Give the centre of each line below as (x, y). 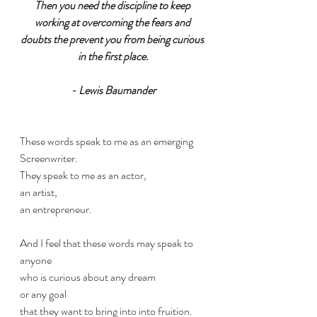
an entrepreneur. (56, 209)
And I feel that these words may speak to (108, 243)
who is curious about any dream (88, 277)
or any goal (44, 294)
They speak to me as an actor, (83, 175)
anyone (36, 260)
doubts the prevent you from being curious (113, 39)
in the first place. (113, 56)
